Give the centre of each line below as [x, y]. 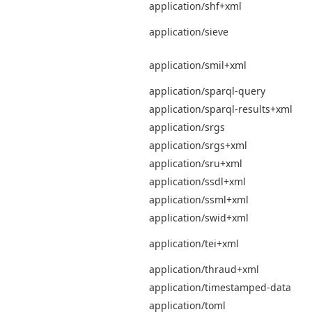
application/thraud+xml [204, 269]
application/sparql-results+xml [221, 109]
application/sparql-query [207, 91]
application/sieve [189, 31]
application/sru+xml [196, 163]
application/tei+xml [194, 243]
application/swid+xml [199, 217]
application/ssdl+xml [197, 181]
